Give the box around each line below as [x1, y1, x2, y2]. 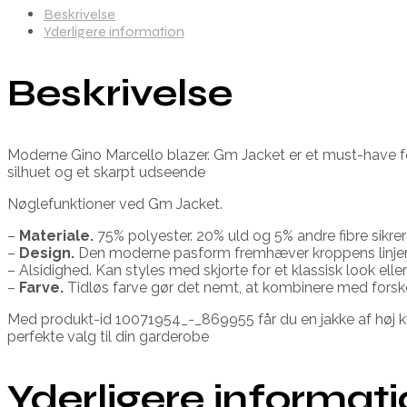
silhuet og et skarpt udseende [7, 163, 205, 181]
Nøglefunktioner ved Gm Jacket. [7, 194, 223, 213]
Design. [19, 243, 74, 262]
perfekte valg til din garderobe [7, 327, 209, 345]
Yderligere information [44, 22, 184, 40]
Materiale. [19, 226, 94, 244]
